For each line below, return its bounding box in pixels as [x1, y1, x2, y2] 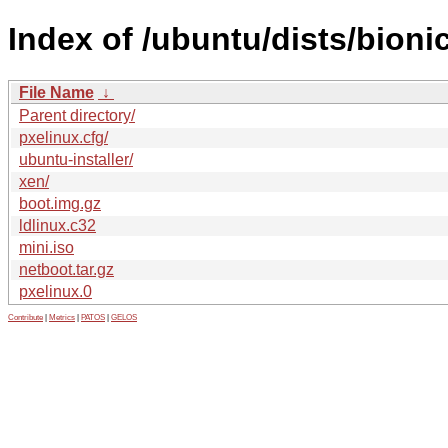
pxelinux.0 [19, 282, 92, 300]
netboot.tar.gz [19, 260, 114, 278]
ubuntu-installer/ [19, 150, 133, 168]
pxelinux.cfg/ [19, 128, 108, 146]
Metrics [49, 312, 75, 322]
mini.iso [19, 238, 74, 256]
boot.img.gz [19, 194, 101, 212]
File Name [19, 83, 94, 101]
